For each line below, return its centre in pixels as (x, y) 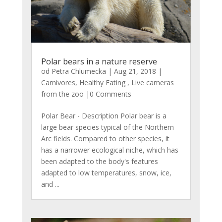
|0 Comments (107, 94)
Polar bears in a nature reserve (99, 62)
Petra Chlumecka (79, 71)
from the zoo (62, 94)
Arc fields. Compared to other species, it (105, 139)
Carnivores (58, 83)
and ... (50, 184)
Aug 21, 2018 (135, 71)
